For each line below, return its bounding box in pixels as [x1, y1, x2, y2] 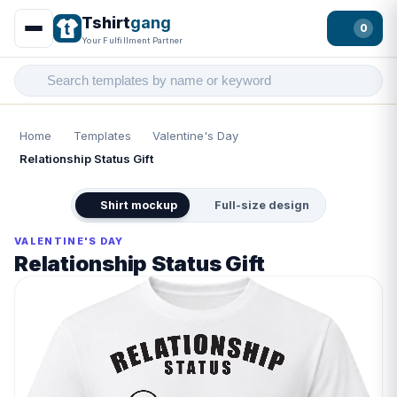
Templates [73, 128, 131, 143]
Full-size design [214, 198, 309, 212]
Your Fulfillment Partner [82, 35, 183, 45]
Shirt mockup [100, 198, 177, 212]
